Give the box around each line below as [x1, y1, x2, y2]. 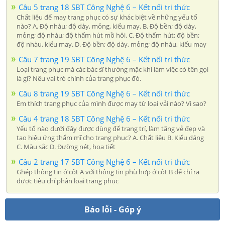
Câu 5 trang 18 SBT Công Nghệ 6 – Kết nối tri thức [19, 2, 190, 12]
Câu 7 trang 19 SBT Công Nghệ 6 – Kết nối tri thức [19, 54, 190, 64]
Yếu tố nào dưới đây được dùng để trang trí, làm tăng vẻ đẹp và [17, 124, 205, 133]
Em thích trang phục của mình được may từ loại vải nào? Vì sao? [17, 98, 206, 108]
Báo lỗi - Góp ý [84, 203, 141, 215]
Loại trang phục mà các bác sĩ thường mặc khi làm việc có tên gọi [17, 64, 208, 74]
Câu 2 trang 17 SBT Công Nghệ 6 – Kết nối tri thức [19, 156, 190, 167]
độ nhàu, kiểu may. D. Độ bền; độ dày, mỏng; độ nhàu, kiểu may [17, 39, 206, 49]
